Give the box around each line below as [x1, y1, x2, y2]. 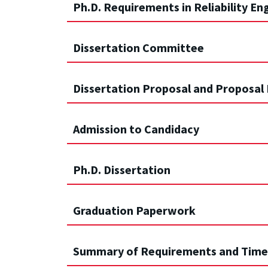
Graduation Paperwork [73, 203, 196, 218]
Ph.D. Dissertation [73, 162, 170, 178]
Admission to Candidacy [73, 121, 199, 137]
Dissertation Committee [73, 40, 204, 56]
